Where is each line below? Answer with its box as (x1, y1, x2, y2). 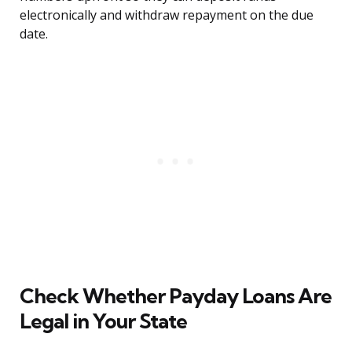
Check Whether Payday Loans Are (20, 283, 332, 310)
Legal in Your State (20, 308, 187, 335)
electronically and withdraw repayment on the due (20, 6, 313, 24)
